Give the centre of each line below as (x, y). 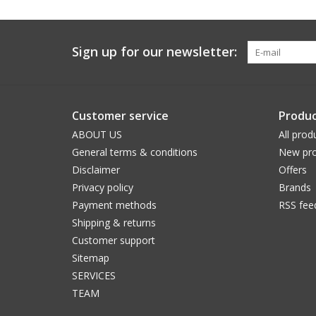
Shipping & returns (114, 223)
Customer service (120, 116)
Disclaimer (96, 170)
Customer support (114, 241)
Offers (292, 170)
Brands (294, 188)
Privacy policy (103, 188)
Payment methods (114, 205)
